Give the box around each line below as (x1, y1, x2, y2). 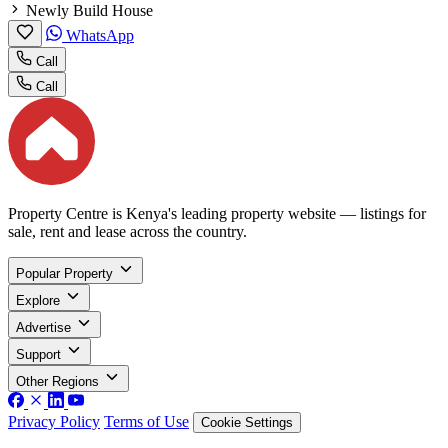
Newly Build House (26, 2, 153, 20)
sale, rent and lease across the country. (8, 222, 247, 240)
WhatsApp (62, 27, 134, 45)
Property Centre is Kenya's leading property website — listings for (8, 204, 426, 222)
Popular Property (16, 265, 113, 281)
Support (16, 346, 61, 362)
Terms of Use (104, 412, 189, 430)
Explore (16, 292, 60, 308)
